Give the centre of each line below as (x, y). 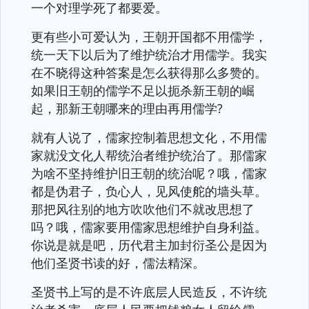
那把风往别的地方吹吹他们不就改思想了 (143, 209)
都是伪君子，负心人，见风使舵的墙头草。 (149, 191)
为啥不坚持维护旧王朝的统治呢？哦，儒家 (149, 173)
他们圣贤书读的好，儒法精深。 (118, 263)
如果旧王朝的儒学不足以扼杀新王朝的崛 (143, 90)
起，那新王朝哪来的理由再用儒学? (127, 108)
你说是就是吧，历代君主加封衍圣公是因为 (149, 245)
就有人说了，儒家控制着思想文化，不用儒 (149, 137)
